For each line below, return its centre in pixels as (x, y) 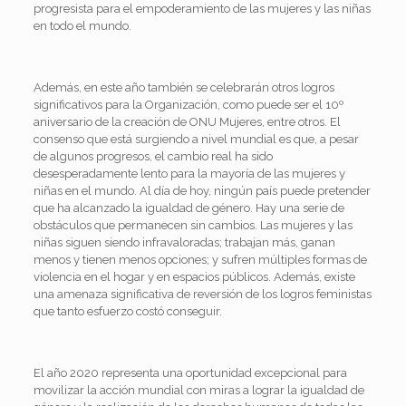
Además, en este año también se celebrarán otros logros (184, 87)
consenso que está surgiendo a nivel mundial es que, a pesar (196, 139)
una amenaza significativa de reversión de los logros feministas (202, 294)
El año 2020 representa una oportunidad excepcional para (190, 372)
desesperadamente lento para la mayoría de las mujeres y (189, 173)
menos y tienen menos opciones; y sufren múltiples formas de (200, 259)
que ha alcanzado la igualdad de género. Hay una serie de (188, 208)
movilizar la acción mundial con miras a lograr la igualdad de (198, 390)
